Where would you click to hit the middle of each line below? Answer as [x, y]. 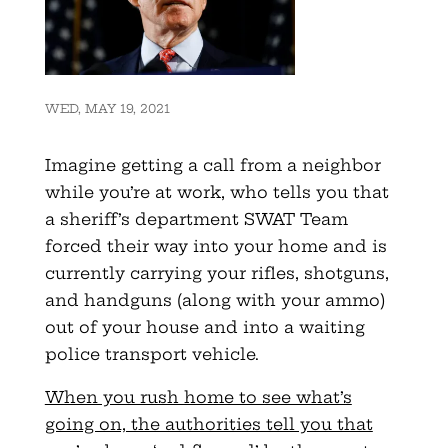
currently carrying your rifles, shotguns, [216, 273]
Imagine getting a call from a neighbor [212, 165]
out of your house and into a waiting [204, 327]
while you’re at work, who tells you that [216, 192]
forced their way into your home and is [215, 246]
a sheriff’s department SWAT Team [196, 219]
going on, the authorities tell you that [208, 424]
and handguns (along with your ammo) [214, 300]
